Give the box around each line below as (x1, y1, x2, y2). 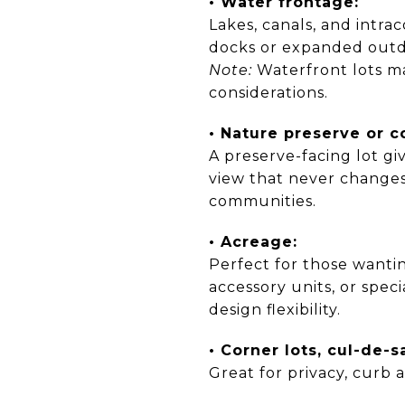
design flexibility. (209, 300, 341, 318)
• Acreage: (209, 232, 297, 250)
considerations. (209, 83, 328, 101)
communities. (209, 192, 316, 210)
